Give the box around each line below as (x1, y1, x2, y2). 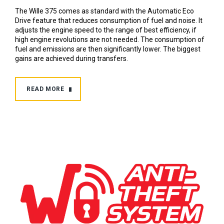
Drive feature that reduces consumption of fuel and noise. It (15, 16, 202, 25)
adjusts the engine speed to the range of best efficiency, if (15, 26, 196, 34)
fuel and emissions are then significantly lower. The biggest (15, 45, 200, 53)
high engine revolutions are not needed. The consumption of (15, 35, 204, 44)
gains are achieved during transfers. (15, 54, 128, 63)
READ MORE (26, 85, 64, 93)
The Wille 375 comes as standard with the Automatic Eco (15, 7, 194, 15)
